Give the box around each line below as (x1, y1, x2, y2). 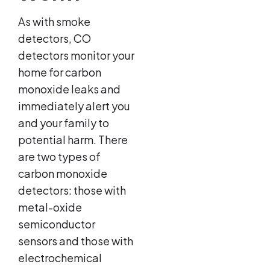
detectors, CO (18, 31, 91, 46)
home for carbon (18, 65, 101, 80)
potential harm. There (18, 133, 128, 147)
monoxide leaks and (18, 82, 121, 96)
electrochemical (18, 251, 102, 265)
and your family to (18, 116, 109, 130)
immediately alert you (18, 99, 130, 113)
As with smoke (18, 14, 90, 29)
